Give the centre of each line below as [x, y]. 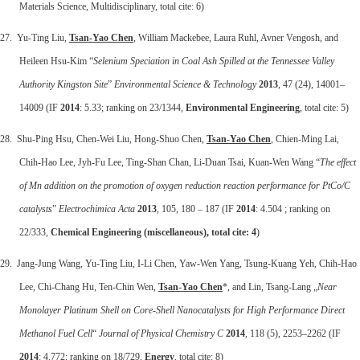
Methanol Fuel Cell [56, 333]
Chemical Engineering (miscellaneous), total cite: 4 [153, 232]
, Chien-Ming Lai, [305, 139]
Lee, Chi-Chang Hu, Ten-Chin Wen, [89, 286]
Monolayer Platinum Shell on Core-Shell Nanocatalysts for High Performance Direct [182, 310]
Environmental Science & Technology [185, 84]
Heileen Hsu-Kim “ [56, 61]
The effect [338, 162]
